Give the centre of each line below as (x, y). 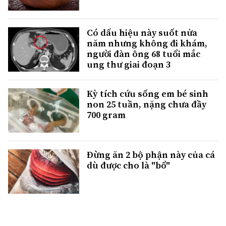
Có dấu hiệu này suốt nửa (142, 32)
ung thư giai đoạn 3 (129, 64)
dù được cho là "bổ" (128, 165)
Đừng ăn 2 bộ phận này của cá (151, 155)
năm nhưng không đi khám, (147, 43)
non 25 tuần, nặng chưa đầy (147, 104)
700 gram (106, 115)
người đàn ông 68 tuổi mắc (144, 53)
